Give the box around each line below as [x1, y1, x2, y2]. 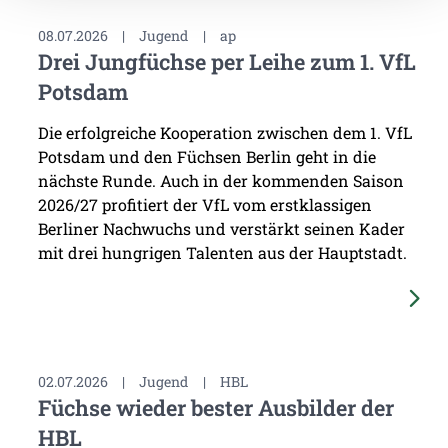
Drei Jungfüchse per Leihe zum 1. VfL [37, 46, 416, 76]
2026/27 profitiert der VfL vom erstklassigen [37, 194, 372, 215]
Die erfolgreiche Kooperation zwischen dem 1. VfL [37, 122, 412, 143]
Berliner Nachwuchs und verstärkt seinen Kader [37, 218, 405, 239]
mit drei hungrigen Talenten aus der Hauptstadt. [37, 242, 407, 263]
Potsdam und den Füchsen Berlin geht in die [37, 146, 376, 167]
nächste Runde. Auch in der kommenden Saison [37, 170, 404, 191]
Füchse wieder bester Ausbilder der [37, 392, 394, 422]
